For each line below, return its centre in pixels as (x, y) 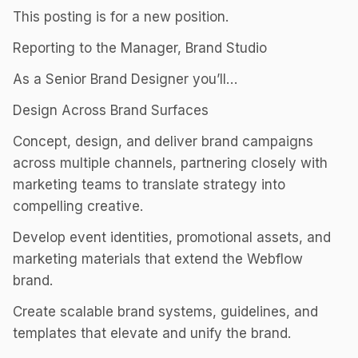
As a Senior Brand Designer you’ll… (125, 79)
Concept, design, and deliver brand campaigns (163, 141)
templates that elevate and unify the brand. (152, 333)
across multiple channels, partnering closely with (170, 163)
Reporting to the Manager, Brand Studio (140, 48)
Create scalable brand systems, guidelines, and (165, 312)
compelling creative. (78, 206)
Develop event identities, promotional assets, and (172, 237)
